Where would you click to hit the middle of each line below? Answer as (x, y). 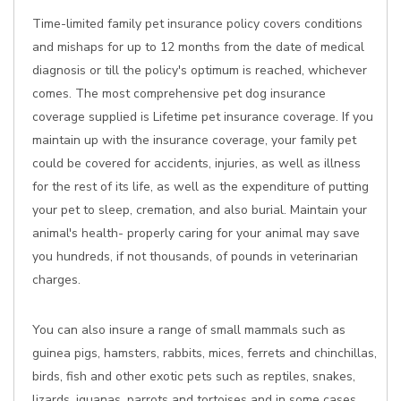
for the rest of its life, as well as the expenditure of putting (200, 187)
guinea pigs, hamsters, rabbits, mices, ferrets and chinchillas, (205, 353)
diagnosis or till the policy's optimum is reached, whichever (200, 70)
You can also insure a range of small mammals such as (189, 330)
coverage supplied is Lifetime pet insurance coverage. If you (203, 117)
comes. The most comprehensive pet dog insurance (179, 94)
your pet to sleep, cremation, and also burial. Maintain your (200, 210)
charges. (56, 280)
